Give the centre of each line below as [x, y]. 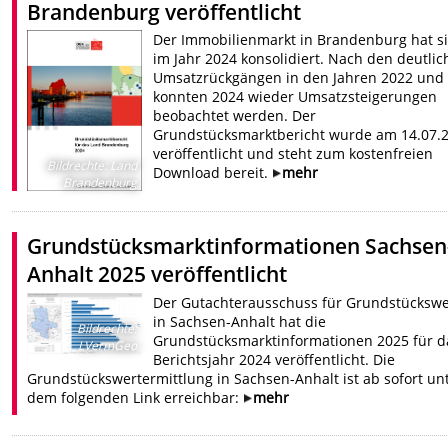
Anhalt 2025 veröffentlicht [157, 274]
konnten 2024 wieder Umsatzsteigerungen [294, 96]
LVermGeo [107, 346]
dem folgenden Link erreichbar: [135, 397]
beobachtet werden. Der [234, 115]
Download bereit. [212, 172]
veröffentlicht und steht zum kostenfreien [292, 153]
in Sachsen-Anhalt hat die [239, 321]
